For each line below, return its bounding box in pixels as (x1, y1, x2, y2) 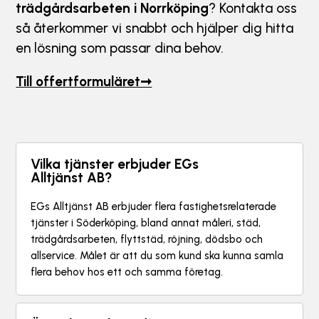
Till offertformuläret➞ (16, 73, 152, 90)
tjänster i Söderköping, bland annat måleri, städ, (31, 216, 261, 230)
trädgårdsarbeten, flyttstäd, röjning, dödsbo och (31, 233, 263, 246)
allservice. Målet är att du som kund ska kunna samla (31, 249, 284, 263)
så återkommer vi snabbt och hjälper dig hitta (16, 20, 294, 37)
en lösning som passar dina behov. (16, 40, 224, 57)
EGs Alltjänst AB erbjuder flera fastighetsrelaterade (31, 200, 277, 214)
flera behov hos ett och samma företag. (31, 266, 224, 279)
